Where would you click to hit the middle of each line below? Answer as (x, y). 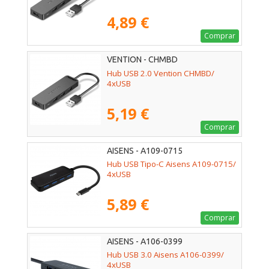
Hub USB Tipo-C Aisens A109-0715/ (171, 164)
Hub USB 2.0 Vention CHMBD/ (161, 73)
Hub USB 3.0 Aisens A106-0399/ (165, 254)
